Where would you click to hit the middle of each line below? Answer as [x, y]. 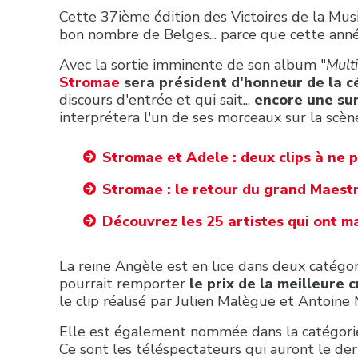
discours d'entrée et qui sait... [157, 99]
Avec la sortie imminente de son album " [193, 64]
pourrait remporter [124, 283]
